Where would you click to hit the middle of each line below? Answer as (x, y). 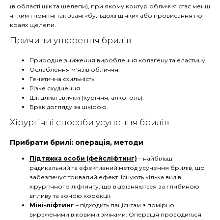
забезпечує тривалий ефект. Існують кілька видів (105, 177)
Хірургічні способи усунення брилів (89, 122)
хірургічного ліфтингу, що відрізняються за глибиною (114, 186)
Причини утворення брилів (70, 40)
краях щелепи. (33, 25)
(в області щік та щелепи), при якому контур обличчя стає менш (110, 6)
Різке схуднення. (55, 88)
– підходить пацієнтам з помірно (124, 205)
